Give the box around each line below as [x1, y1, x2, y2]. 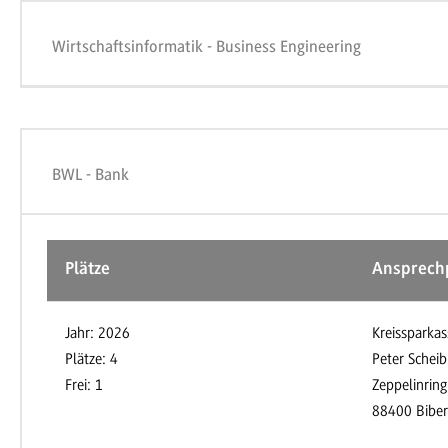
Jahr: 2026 [65, 324, 130, 343]
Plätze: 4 [65, 350, 118, 369]
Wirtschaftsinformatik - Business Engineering [52, 37, 362, 57]
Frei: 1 [65, 376, 103, 395]
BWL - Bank [52, 165, 130, 185]
